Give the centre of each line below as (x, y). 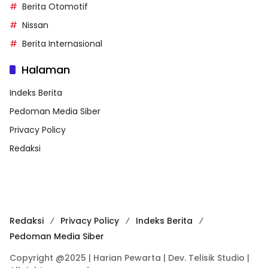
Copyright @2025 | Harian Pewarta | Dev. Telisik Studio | (130, 258)
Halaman (46, 69)
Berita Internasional (62, 43)
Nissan (35, 25)
